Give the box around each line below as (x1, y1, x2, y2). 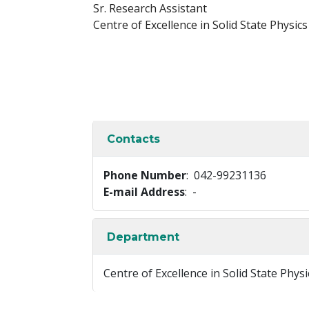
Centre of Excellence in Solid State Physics (93, 17, 308, 32)
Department (107, 230, 179, 243)
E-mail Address (103, 184, 185, 199)
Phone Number (103, 168, 186, 183)
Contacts (107, 132, 160, 146)
